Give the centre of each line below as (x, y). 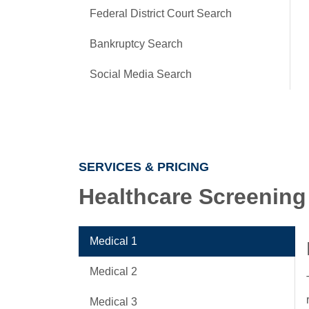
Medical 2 (113, 271)
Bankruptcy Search (136, 44)
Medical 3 (113, 302)
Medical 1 (113, 241)
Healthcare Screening (192, 197)
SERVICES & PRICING (144, 167)
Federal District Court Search (161, 13)
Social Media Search (141, 74)
